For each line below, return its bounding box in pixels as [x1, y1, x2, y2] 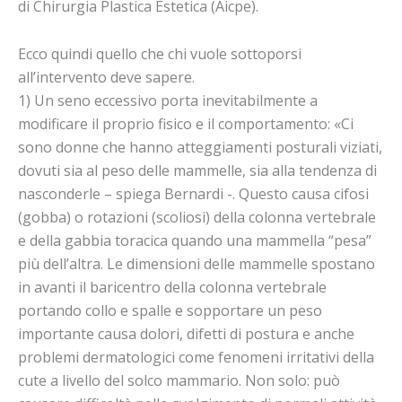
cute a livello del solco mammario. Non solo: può [18, 371, 340, 391]
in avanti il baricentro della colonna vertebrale [18, 277, 327, 298]
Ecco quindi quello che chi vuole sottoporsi [18, 44, 301, 65]
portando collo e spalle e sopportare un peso [18, 301, 322, 321]
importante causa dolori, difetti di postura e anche [18, 324, 354, 345]
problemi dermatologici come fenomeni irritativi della [18, 347, 374, 368]
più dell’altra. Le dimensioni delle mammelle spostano [18, 254, 375, 275]
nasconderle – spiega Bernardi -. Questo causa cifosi [18, 184, 369, 205]
